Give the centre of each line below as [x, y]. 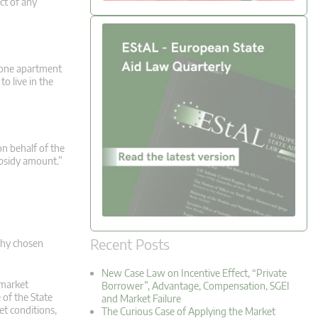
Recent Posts [130, 244]
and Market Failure [141, 299]
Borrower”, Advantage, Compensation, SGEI [196, 286]
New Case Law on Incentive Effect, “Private [194, 273]
